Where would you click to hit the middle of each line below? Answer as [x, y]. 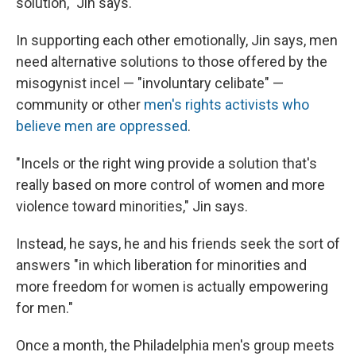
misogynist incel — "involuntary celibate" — [150, 83]
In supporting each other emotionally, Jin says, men [177, 41]
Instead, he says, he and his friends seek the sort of [178, 244]
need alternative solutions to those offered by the [172, 62]
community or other [80, 105]
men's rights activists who [226, 105]
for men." [44, 308]
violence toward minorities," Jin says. [132, 207]
